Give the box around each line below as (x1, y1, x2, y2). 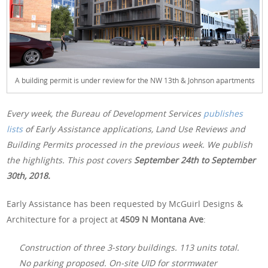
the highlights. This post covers (7, 154, 135, 166)
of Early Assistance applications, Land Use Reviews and (23, 123, 246, 135)
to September (201, 154, 256, 166)
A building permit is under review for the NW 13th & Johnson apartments (14, 75, 255, 86)
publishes (203, 107, 243, 119)
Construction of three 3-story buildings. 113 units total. (19, 241, 240, 253)
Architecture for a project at (7, 213, 121, 225)
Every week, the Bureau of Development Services (7, 107, 204, 119)
